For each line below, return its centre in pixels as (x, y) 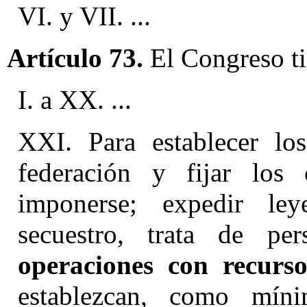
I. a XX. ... (75, 100)
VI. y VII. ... (84, 16)
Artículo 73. (75, 58)
